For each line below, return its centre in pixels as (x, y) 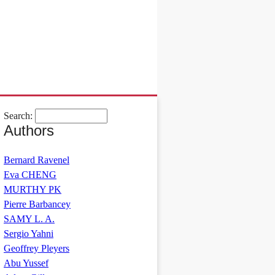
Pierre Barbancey (37, 204)
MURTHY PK (33, 189)
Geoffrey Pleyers (37, 248)
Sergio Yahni (29, 234)
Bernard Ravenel (37, 160)
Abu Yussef (26, 263)
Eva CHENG (30, 175)
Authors (29, 130)
